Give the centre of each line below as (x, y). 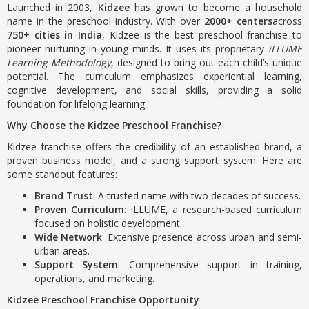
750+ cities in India (55, 35)
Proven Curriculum (80, 209)
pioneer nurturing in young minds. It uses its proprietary (138, 49)
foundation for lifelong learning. (77, 104)
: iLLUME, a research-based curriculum (213, 209)
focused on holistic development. (108, 223)
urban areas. (62, 251)
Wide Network (69, 237)
